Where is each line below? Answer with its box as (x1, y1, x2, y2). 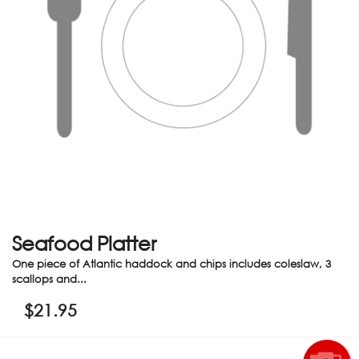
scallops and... (12, 272, 87, 286)
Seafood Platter (12, 231, 156, 255)
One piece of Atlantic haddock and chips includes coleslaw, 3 (12, 256, 331, 271)
